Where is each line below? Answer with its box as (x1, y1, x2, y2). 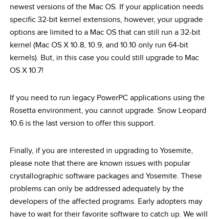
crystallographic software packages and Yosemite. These (10, 172, 202, 181)
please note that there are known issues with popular (10, 159, 190, 168)
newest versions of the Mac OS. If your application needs (10, 2, 203, 12)
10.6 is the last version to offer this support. (10, 119, 155, 128)
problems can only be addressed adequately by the (10, 184, 184, 194)
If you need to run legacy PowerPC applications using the (10, 93, 205, 103)
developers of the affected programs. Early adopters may (10, 197, 202, 206)
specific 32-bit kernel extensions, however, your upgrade (10, 15, 203, 24)
